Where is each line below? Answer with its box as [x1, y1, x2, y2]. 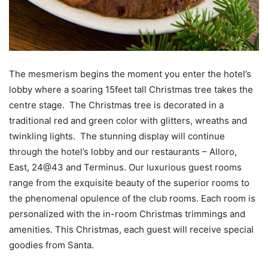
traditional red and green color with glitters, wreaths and [9, 115, 247, 126]
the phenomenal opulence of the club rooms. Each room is [9, 193, 255, 204]
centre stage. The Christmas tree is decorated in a [9, 99, 224, 111]
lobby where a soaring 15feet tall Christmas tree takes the [9, 84, 253, 95]
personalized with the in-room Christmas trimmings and [9, 208, 245, 220]
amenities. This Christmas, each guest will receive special [9, 224, 254, 235]
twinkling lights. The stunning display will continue [9, 130, 225, 142]
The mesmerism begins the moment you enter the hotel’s [9, 68, 251, 80]
